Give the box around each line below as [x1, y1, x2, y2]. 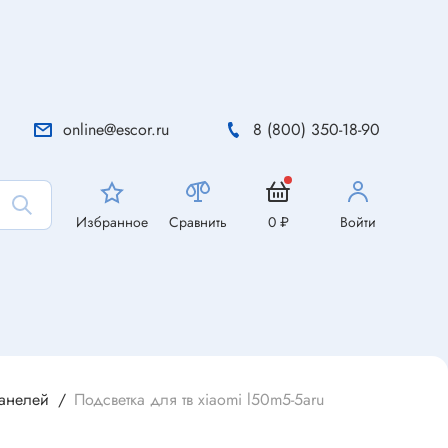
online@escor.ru [63, 118, 169, 141]
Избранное [76, 212, 148, 232]
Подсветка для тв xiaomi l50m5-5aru [74, 388, 324, 411]
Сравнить [169, 212, 227, 232]
